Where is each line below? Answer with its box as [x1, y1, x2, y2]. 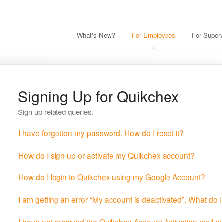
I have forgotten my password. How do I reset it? [18, 127, 184, 138]
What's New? [77, 30, 115, 40]
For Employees [132, 30, 175, 40]
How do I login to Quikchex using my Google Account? [18, 171, 205, 183]
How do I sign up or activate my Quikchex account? [18, 149, 195, 161]
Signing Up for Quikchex [17, 85, 179, 107]
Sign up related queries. [17, 107, 94, 117]
